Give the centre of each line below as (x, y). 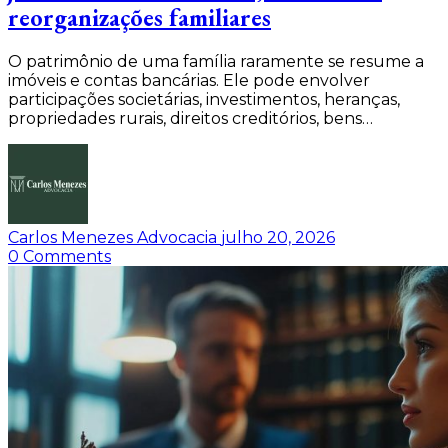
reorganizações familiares (139, 18)
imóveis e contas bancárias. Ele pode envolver (189, 80)
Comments (67, 256)
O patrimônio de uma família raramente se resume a (216, 61)
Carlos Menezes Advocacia (114, 237)
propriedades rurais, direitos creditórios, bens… (190, 118)
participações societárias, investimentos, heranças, (204, 99)
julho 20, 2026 (278, 237)
